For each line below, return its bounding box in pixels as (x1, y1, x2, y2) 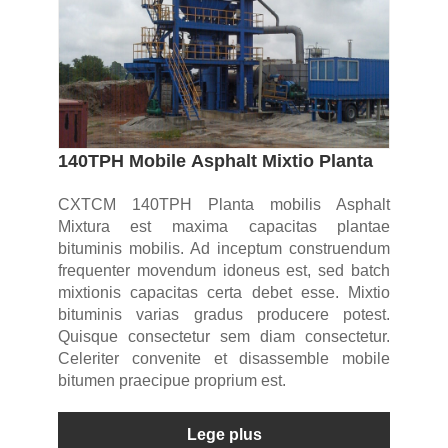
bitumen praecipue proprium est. (57, 372, 286, 390)
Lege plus (186, 426, 262, 444)
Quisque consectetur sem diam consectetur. (57, 328, 391, 346)
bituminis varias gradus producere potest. (57, 306, 391, 324)
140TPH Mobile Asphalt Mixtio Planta (57, 151, 373, 172)
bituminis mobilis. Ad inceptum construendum (57, 240, 391, 258)
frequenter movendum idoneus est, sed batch (57, 262, 391, 280)
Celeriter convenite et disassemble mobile (57, 350, 391, 368)
